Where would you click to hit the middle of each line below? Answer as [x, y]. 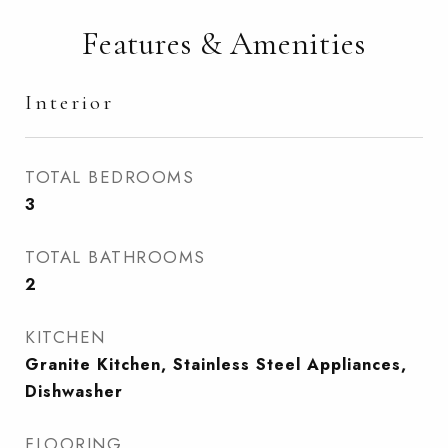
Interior [69, 102]
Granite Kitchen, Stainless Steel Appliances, [216, 364]
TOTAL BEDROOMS [109, 177]
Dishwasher [74, 391]
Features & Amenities [224, 43]
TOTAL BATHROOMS [115, 257]
